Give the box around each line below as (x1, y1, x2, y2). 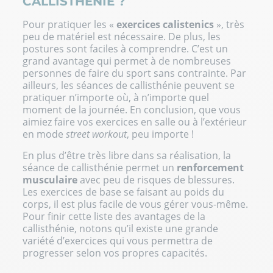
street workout (66, 127, 127, 141)
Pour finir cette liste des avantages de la (23, 209, 206, 223)
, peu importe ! (127, 127, 194, 141)
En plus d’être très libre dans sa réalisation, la (23, 148, 232, 162)
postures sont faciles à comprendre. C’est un (23, 41, 229, 55)
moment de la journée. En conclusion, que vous (23, 102, 241, 116)
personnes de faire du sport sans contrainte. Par (23, 66, 247, 80)
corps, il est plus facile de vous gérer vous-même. (23, 197, 249, 211)
